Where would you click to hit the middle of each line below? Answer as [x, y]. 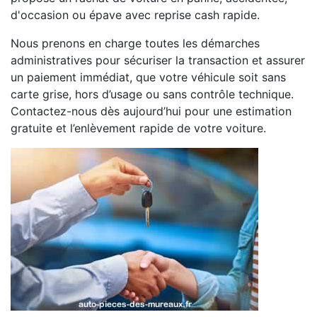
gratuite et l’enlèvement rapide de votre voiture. [138, 128]
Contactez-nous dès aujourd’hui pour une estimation [151, 111]
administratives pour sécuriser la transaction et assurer [158, 60]
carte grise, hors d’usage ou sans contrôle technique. [152, 94]
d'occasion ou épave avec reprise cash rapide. [135, 15]
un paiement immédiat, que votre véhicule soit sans [148, 77]
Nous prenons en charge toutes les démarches [135, 44]
